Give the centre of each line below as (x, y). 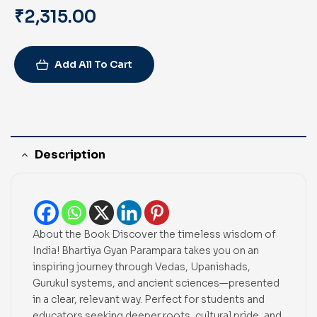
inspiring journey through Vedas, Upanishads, (142, 267)
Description (70, 155)
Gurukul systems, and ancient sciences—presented (156, 283)
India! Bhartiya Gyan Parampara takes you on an (146, 251)
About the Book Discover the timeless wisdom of (154, 235)
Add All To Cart (93, 65)
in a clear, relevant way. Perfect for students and (149, 300)
